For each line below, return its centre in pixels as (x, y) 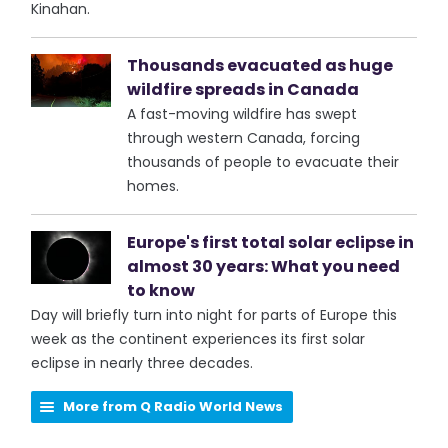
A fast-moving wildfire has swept (242, 114)
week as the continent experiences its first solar (198, 339)
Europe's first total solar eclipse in (271, 242)
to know (161, 290)
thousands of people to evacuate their (263, 162)
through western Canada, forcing (244, 138)
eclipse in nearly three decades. (142, 363)
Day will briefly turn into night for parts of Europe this (214, 315)
